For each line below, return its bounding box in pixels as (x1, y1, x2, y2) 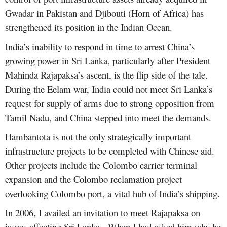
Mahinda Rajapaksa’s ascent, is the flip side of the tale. (5, 68, 208, 82)
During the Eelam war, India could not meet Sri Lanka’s (5, 83, 212, 96)
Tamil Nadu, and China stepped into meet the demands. (5, 111, 211, 124)
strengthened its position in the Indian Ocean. (5, 21, 172, 34)
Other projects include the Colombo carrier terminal (5, 159, 197, 172)
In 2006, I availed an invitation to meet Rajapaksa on (5, 206, 200, 219)
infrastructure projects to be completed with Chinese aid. (5, 144, 214, 158)
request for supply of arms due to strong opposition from (5, 97, 214, 110)
